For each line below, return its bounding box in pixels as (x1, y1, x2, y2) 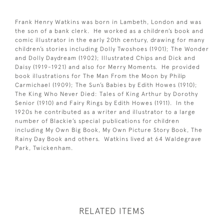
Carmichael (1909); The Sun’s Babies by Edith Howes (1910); (15, 81, 197, 89)
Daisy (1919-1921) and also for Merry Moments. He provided (15, 63, 200, 71)
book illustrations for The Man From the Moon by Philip (15, 72, 186, 80)
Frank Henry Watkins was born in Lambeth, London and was (15, 18, 201, 26)
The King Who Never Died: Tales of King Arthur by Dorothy (15, 90, 198, 98)
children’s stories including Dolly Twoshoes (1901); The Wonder (15, 45, 209, 53)
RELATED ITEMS (79, 206, 145, 216)
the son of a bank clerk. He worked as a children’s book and (15, 27, 203, 35)
